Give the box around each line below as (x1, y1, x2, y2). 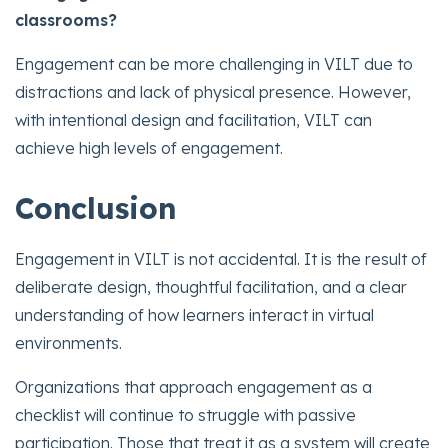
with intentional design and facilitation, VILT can (15, 110, 372, 131)
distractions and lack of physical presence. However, (15, 82, 411, 103)
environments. (15, 333, 122, 354)
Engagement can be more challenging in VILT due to (15, 54, 413, 75)
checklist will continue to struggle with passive (15, 405, 356, 426)
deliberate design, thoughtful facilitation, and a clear (15, 277, 407, 298)
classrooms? (15, 10, 117, 31)
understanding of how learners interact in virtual (15, 305, 374, 326)
